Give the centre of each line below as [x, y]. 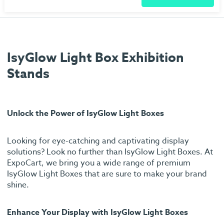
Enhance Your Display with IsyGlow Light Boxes [97, 213]
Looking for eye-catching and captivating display [98, 141]
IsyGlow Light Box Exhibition [95, 57]
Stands [28, 73]
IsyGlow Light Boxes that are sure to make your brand [107, 174]
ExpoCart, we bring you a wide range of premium [99, 163]
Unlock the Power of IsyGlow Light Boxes [85, 114]
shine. [18, 185]
